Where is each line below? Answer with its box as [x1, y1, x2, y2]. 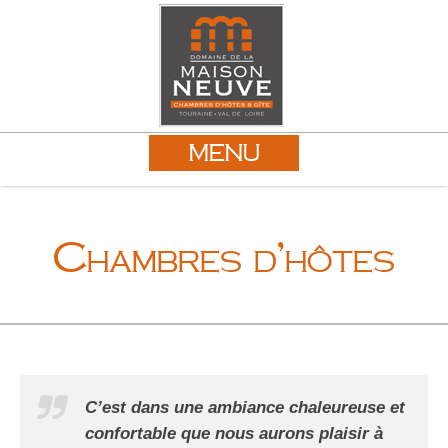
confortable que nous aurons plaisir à [85, 424, 383, 444]
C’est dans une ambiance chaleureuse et [85, 398, 405, 418]
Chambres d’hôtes [53, 232, 395, 283]
